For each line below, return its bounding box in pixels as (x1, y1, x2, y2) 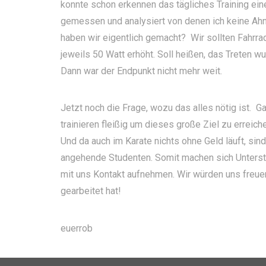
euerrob (61, 222, 93, 234)
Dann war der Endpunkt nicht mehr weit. (61, 65, 224, 77)
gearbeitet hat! (61, 185, 121, 197)
